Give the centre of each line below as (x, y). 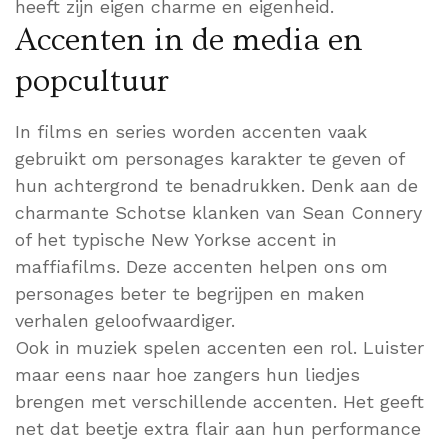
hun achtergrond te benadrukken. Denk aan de (216, 186)
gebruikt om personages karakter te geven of (209, 159)
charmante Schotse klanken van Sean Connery (218, 213)
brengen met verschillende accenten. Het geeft (219, 402)
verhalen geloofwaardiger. (125, 321)
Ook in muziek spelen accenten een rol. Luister (219, 348)
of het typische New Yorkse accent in (176, 240)
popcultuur (92, 81)
